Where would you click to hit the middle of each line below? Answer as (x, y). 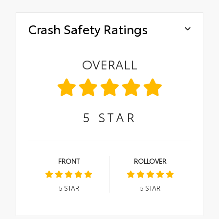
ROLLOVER (150, 161)
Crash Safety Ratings (88, 28)
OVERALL (109, 64)
